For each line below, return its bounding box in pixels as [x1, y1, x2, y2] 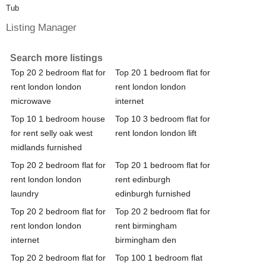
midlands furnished [11, 142, 82, 152]
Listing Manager [6, 21, 77, 33]
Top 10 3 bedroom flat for [115, 113, 210, 123]
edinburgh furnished [115, 188, 191, 198]
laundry [11, 188, 39, 198]
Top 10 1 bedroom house [11, 113, 105, 123]
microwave [11, 96, 51, 106]
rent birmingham [115, 220, 177, 230]
